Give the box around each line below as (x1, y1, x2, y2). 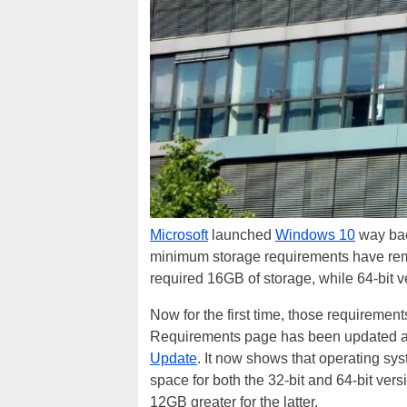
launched (208, 227, 275, 243)
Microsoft (150, 227, 208, 243)
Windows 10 (275, 227, 355, 243)
